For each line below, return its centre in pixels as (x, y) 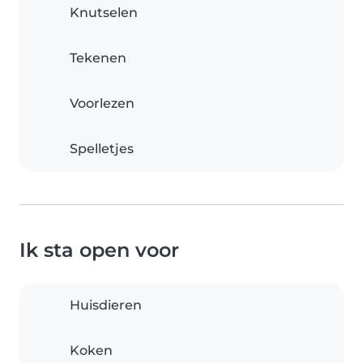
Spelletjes (102, 149)
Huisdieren (106, 305)
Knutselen (104, 13)
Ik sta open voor (99, 250)
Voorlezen (102, 103)
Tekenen (98, 58)
